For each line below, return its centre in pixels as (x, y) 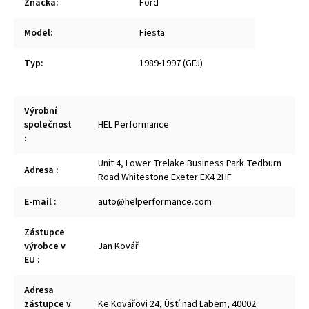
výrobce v (45, 247)
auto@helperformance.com (155, 202)
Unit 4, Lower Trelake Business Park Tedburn (190, 164)
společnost (48, 125)
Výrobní (41, 111)
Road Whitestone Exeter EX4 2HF (165, 178)
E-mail (39, 202)
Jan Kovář (118, 247)
